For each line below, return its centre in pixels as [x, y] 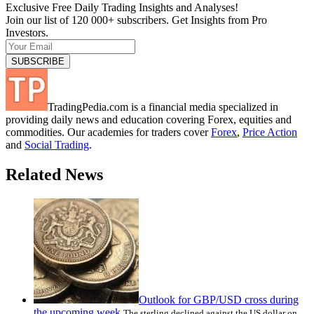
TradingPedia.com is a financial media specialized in [163, 107]
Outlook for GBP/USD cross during [219, 299]
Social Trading [57, 144]
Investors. [27, 32]
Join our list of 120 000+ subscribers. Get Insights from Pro [136, 20]
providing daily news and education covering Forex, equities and [149, 119]
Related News [54, 174]
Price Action [270, 132]
